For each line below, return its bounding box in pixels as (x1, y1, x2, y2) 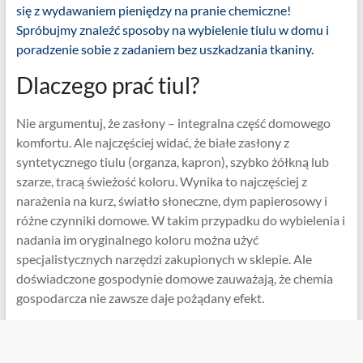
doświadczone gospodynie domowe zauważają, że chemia (15, 271, 333, 286)
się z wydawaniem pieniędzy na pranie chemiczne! (15, 2, 291, 18)
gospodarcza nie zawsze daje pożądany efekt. (15, 290, 264, 305)
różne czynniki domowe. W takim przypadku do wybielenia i (15, 212, 345, 228)
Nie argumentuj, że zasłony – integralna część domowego (15, 115, 331, 130)
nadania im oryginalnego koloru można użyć (15, 232, 258, 247)
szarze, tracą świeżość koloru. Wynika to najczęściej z (15, 173, 307, 189)
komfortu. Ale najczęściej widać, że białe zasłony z (15, 135, 289, 150)
